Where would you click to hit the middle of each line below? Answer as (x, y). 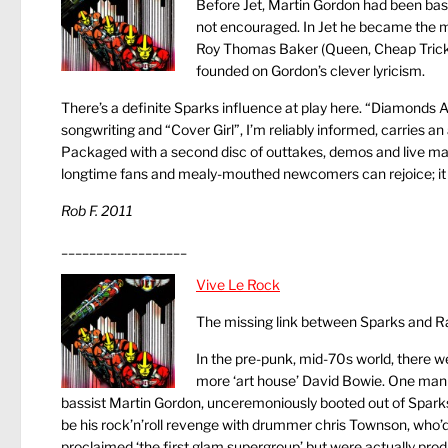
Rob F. (81, 210)
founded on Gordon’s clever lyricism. (310, 70)
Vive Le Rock (238, 284)
